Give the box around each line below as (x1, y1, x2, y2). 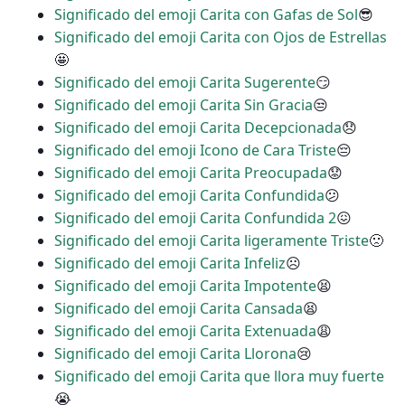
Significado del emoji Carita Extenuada (54, 321, 316, 342)
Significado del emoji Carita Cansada (54, 298, 303, 319)
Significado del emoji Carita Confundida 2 (54, 208, 336, 229)
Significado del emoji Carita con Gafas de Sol (54, 5, 358, 25)
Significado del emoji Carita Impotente (54, 276, 316, 297)
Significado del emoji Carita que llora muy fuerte (54, 366, 384, 387)
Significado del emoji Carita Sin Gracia (54, 95, 313, 116)
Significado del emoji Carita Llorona (54, 344, 297, 364)
